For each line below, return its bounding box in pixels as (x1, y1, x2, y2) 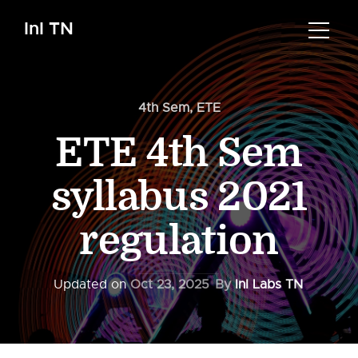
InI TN (24, 17, 74, 40)
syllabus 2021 (50, 174, 308, 221)
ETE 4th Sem (55, 130, 303, 177)
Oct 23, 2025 (130, 276, 209, 292)
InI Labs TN (235, 276, 303, 292)
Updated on (54, 276, 130, 292)
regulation (79, 218, 279, 265)
